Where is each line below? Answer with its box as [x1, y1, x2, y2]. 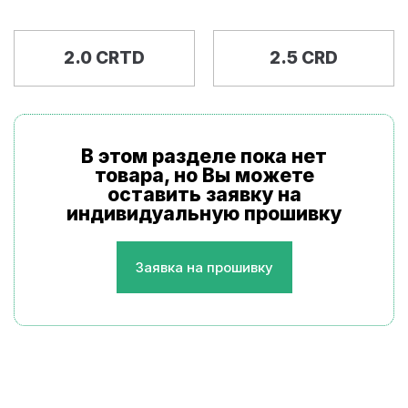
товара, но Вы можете [94, 164, 314, 187]
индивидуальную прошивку [66, 202, 342, 225]
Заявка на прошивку [135, 259, 273, 276]
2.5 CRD [270, 47, 338, 68]
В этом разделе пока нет [81, 145, 327, 168]
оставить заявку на [107, 183, 301, 206]
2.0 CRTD [64, 47, 145, 68]
